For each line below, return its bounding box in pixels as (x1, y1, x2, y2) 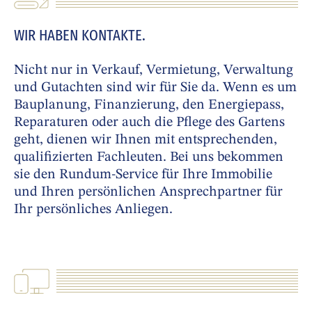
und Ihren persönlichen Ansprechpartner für (14, 185, 283, 200)
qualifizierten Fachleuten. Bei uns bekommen (14, 150, 283, 165)
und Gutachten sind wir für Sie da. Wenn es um (14, 81, 297, 95)
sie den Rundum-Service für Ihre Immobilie (14, 168, 272, 182)
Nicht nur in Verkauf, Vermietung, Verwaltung (14, 63, 293, 78)
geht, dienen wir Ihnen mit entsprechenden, (14, 133, 277, 148)
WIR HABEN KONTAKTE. (14, 26, 146, 45)
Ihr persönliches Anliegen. (14, 203, 173, 217)
